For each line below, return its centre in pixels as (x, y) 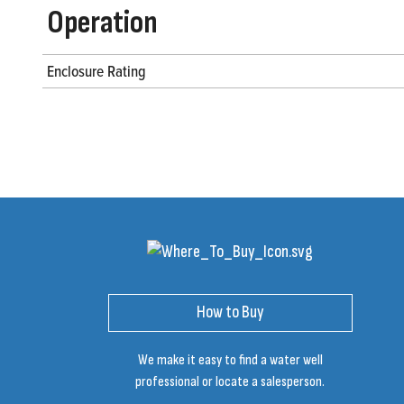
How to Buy (230, 313)
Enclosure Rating (96, 70)
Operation (102, 23)
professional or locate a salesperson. (230, 381)
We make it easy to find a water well (230, 360)
